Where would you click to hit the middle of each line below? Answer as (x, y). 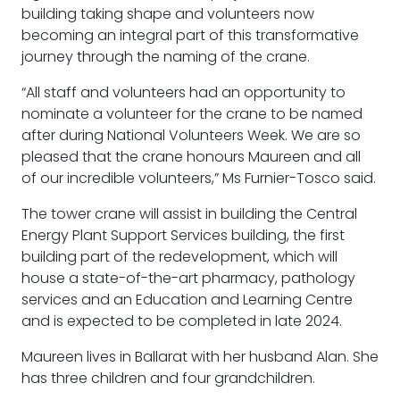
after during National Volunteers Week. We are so (191, 135)
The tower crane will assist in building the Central (189, 214)
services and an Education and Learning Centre (187, 300)
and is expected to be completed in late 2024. (182, 321)
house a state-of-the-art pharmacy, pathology (188, 278)
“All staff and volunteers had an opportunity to (183, 92)
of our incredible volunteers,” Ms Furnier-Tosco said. (199, 178)
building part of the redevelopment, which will (179, 257)
